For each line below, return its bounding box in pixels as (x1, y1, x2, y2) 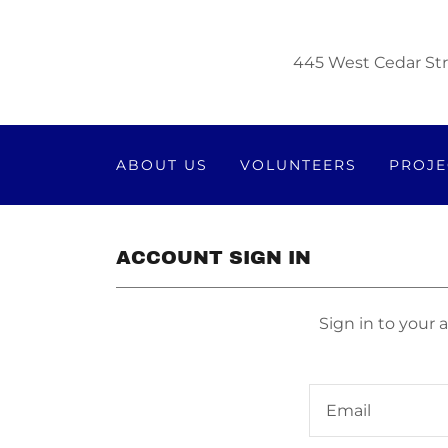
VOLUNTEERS (240, 156, 358, 174)
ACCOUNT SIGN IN (116, 247, 311, 268)
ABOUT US (116, 156, 209, 174)
